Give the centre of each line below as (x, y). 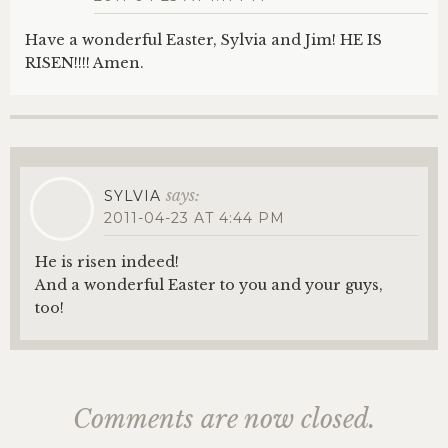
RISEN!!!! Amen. (84, 63)
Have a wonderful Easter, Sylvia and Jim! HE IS (203, 40)
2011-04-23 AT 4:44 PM (194, 217)
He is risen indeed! (107, 262)
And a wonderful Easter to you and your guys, (209, 285)
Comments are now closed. (224, 419)
